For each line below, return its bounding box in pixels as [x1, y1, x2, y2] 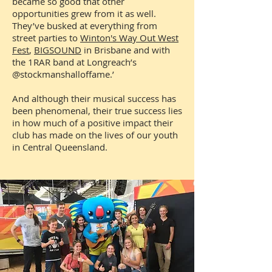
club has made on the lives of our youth [12, 128, 178, 141]
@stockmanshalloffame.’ [12, 67, 114, 80]
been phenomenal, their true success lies [12, 104, 182, 117]
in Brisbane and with [81, 43, 170, 56]
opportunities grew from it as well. [12, 7, 156, 19]
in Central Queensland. [12, 140, 107, 153]
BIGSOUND [34, 43, 81, 56]
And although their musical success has [12, 92, 176, 104]
